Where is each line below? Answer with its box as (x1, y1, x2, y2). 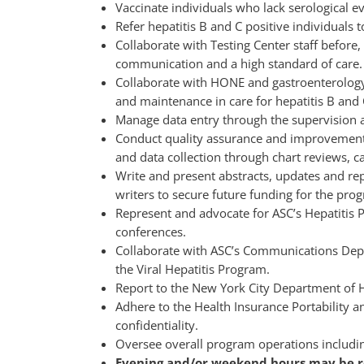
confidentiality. (115, 316, 198, 333)
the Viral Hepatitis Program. (115, 260, 270, 277)
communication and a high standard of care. (115, 54, 362, 71)
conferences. (115, 223, 186, 240)
